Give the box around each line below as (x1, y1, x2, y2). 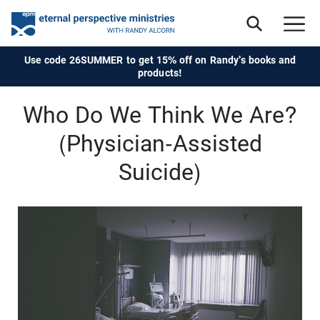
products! (138, 67, 182, 79)
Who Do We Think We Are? (23, 101, 297, 129)
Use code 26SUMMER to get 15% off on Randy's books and (24, 54, 296, 66)
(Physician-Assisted (58, 130, 262, 157)
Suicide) (119, 159, 201, 186)
